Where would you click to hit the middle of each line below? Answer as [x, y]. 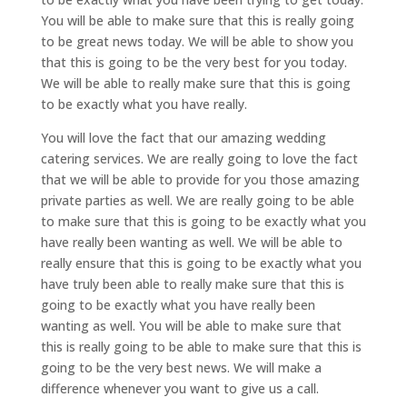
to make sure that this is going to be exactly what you [203, 221]
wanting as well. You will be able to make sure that [191, 326]
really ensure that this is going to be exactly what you [201, 263]
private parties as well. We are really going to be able [197, 200]
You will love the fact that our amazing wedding [183, 138]
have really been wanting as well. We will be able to [191, 242]
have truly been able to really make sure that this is [192, 284]
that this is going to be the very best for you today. [194, 62]
